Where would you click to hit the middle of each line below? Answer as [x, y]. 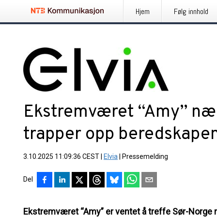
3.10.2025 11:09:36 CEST [61, 156]
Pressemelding [145, 156]
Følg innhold [191, 11]
